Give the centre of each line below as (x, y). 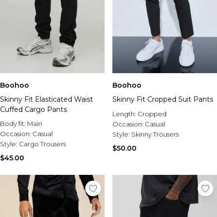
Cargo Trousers (42, 144)
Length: (125, 114)
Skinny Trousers (155, 134)
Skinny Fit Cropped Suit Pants (163, 99)
